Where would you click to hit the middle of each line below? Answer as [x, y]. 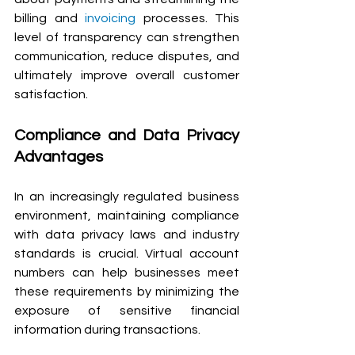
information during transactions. [107, 329]
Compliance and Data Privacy [127, 135]
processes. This [187, 18]
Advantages [59, 157]
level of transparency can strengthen [127, 37]
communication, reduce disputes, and [127, 56]
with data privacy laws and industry [127, 234]
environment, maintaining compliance [127, 215]
